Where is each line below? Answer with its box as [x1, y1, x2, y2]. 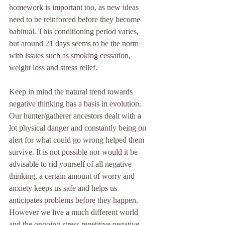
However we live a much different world [9, 208, 140, 217]
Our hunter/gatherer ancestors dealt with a [9, 111, 143, 121]
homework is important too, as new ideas [9, 3, 141, 12]
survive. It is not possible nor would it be [9, 148, 140, 157]
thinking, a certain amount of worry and [9, 172, 137, 181]
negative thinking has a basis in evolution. [9, 99, 143, 108]
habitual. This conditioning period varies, [9, 27, 141, 36]
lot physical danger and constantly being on [9, 124, 148, 133]
